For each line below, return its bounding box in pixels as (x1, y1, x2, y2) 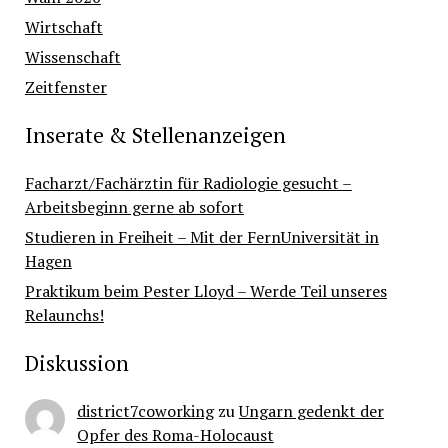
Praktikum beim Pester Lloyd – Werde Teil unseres (24, 280, 387, 303)
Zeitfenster (24, 76, 107, 99)
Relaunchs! (24, 304, 104, 327)
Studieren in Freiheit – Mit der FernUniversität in (24, 226, 379, 249)
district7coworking (76, 400, 214, 423)
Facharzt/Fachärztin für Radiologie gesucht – (24, 172, 352, 195)
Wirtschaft (24, 16, 103, 39)
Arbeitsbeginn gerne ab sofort (24, 196, 244, 219)
